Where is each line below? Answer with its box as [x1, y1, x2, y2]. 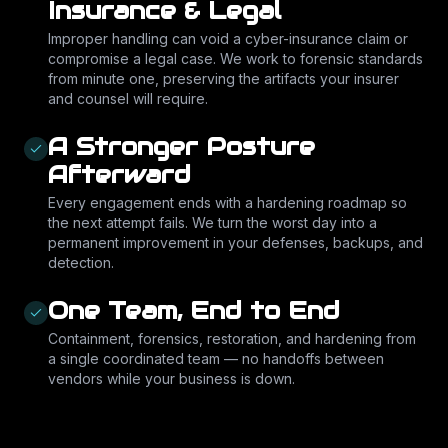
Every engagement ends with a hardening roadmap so [48, 194, 407, 211]
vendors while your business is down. [48, 370, 295, 387]
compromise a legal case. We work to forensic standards [48, 50, 423, 67]
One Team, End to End [48, 295, 340, 326]
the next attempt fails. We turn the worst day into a [48, 214, 377, 231]
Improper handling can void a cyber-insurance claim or [48, 30, 408, 47]
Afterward [48, 159, 191, 190]
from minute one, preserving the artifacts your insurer [48, 70, 399, 87]
